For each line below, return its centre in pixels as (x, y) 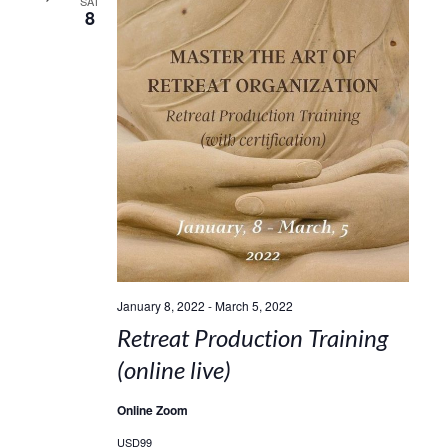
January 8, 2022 (160, 305)
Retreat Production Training (252, 337)
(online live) (173, 369)
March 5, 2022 (253, 305)
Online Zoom (152, 409)
